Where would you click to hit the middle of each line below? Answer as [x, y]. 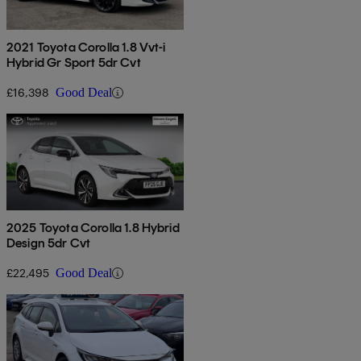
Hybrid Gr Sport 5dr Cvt [74, 63]
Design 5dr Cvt [49, 243]
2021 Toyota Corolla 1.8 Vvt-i [86, 48]
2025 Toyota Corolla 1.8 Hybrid [93, 228]
